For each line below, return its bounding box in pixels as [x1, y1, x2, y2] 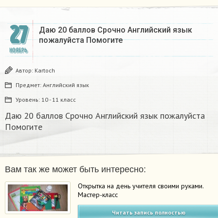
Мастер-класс [78, 190, 118, 199]
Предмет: [16, 81, 43, 89]
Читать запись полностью [112, 208, 186, 216]
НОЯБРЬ [9, 46, 27, 54]
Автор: [16, 66, 35, 74]
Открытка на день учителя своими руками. [78, 181, 204, 190]
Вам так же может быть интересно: [5, 164, 146, 174]
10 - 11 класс [41, 95, 76, 103]
